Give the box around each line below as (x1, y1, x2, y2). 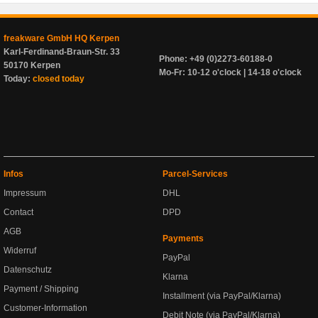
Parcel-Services (163, 169, 228, 179)
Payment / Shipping (4, 284, 79, 294)
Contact (4, 207, 33, 217)
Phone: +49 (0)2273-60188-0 (159, 54, 273, 64)
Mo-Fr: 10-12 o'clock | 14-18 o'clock (159, 67, 302, 77)
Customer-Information (4, 303, 87, 313)
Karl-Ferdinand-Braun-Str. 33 (4, 47, 120, 57)
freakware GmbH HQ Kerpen (4, 33, 119, 43)
